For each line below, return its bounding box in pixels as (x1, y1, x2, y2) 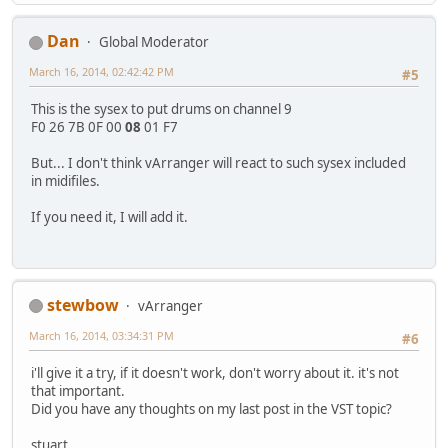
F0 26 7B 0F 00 (31, 118, 125, 137)
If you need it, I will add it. (31, 208, 188, 227)
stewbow (47, 293, 119, 316)
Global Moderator (99, 33, 209, 52)
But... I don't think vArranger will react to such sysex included (31, 154, 406, 173)
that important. (31, 382, 125, 401)
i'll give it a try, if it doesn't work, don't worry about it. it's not (31, 364, 399, 383)
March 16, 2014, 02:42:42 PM (29, 64, 174, 80)
